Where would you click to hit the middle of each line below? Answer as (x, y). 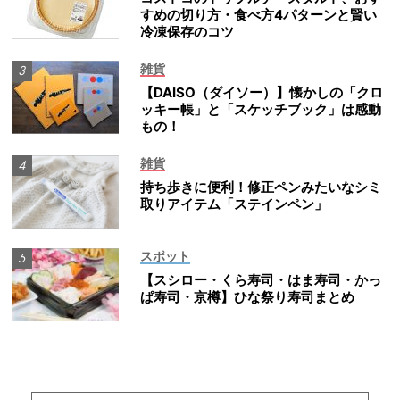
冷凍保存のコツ (187, 32)
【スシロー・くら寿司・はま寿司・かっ (261, 280)
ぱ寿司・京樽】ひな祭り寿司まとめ (247, 297)
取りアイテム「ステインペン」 (234, 204)
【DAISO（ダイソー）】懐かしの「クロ (262, 93)
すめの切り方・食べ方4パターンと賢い (258, 15)
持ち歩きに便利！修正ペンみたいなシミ (261, 187)
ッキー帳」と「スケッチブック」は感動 (261, 110)
